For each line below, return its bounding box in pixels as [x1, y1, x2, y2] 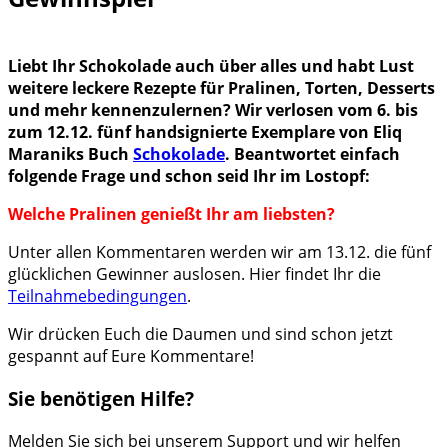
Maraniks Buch [8, 143, 133, 166]
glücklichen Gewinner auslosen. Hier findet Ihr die [8, 263, 381, 286]
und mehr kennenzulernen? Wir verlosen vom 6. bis [8, 99, 418, 122]
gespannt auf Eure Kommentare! [8, 345, 254, 368]
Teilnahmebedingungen [8, 285, 187, 308]
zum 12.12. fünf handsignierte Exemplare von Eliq [8, 121, 402, 144]
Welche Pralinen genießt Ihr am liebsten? [8, 203, 335, 226]
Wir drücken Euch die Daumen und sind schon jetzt [8, 323, 393, 346]
